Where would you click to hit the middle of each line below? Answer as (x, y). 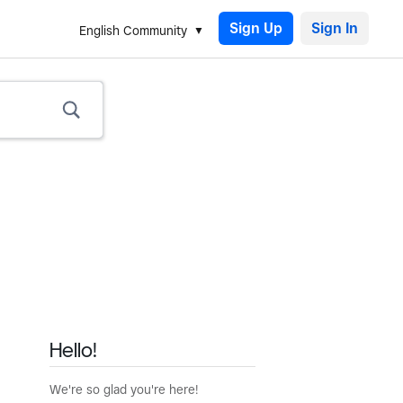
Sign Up (256, 28)
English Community (133, 31)
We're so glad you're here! (124, 390)
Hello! (73, 349)
